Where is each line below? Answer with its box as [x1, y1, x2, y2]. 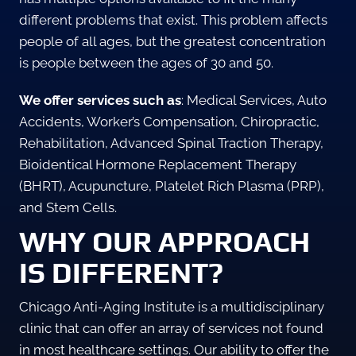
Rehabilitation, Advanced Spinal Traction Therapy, [19, 135, 323, 152]
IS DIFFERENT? [19, 256, 223, 290]
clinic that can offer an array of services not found [19, 320, 323, 337]
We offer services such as [19, 92, 181, 109]
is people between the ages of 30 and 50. [19, 55, 273, 72]
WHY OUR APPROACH [19, 225, 310, 259]
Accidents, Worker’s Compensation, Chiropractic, [19, 114, 319, 130]
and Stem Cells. [19, 199, 117, 216]
